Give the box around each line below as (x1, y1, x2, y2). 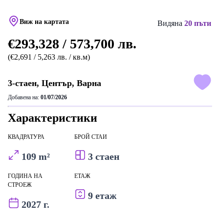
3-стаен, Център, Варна (8, 78, 101, 88)
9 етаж (88, 190, 117, 201)
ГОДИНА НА (8, 173, 43, 179)
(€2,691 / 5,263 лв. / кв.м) (8, 53, 90, 61)
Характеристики (8, 111, 97, 124)
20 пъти (184, 19, 211, 27)
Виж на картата (20, 18, 69, 25)
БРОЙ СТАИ (74, 133, 107, 140)
